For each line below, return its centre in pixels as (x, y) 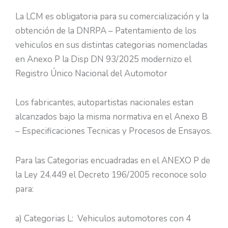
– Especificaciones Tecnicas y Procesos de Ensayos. (113, 131)
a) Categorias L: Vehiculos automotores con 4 (103, 218)
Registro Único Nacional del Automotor (91, 73)
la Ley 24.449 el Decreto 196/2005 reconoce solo (111, 175)
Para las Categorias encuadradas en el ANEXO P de (113, 161)
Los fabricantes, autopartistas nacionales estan (104, 103)
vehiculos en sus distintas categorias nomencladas (111, 45)
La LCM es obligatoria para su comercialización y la (112, 16)
